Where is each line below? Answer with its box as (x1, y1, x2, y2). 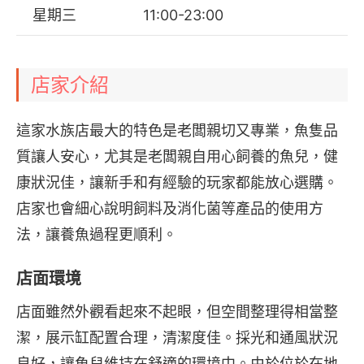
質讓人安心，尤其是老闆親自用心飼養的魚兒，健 (16, 148, 338, 166)
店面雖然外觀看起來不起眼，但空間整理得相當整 (16, 303, 338, 321)
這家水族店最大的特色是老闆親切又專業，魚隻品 (16, 122, 338, 140)
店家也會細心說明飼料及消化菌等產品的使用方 (16, 200, 323, 218)
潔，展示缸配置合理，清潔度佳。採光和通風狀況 (16, 329, 338, 347)
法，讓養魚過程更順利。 (16, 226, 177, 244)
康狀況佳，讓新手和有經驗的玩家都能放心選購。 (16, 174, 338, 192)
